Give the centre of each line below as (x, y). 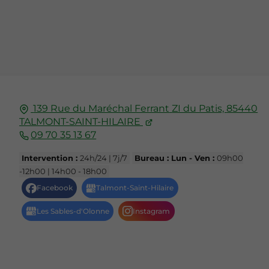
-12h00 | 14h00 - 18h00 (63, 171)
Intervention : (51, 158)
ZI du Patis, (199, 109)
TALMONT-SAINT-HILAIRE (80, 122)
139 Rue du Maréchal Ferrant (101, 109)
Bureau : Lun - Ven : (176, 158)
